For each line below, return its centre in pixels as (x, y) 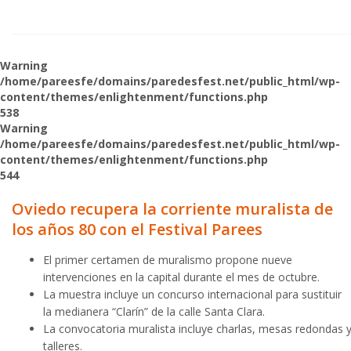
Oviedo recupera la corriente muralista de (172, 209)
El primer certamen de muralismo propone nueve (168, 260)
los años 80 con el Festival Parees (137, 229)
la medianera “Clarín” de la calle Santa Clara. (154, 311)
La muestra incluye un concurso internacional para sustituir (192, 294)
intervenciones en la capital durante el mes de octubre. (181, 277)
